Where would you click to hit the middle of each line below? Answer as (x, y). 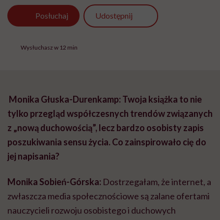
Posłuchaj (52, 16)
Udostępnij (114, 15)
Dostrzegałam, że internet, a (156, 182)
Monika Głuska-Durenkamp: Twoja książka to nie (105, 99)
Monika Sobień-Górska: (54, 182)
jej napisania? (33, 156)
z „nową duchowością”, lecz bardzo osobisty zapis (106, 128)
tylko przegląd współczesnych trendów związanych (110, 114)
